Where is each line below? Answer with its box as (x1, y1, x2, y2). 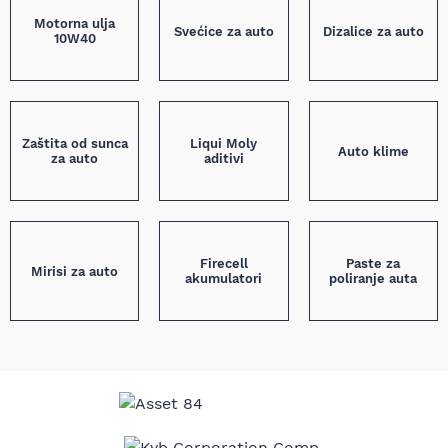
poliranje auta (329, 271, 418, 286)
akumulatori (185, 271, 263, 286)
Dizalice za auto (322, 23, 424, 39)
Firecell (199, 256, 248, 271)
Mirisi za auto (31, 263, 119, 279)
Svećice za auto (173, 23, 274, 39)
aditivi (203, 151, 244, 166)
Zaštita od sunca (21, 136, 128, 151)
